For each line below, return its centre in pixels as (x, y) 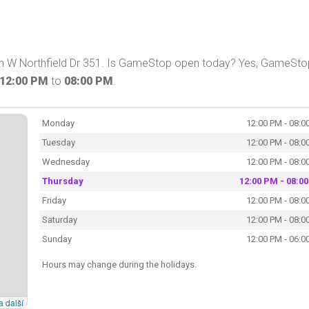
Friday (54, 200)
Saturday (59, 219)
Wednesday (66, 161)
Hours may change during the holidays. (119, 264)
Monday (58, 123)
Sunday (57, 239)
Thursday (62, 181)
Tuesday (58, 142)
